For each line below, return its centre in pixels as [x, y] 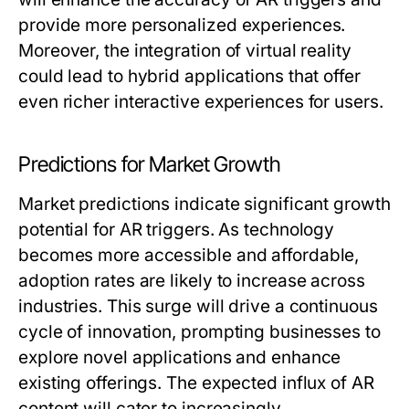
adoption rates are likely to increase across [192, 281]
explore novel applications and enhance [180, 358]
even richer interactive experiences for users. [201, 102]
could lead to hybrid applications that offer [189, 77]
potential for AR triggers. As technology [177, 230]
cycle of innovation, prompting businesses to [199, 332]
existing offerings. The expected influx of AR [196, 383]
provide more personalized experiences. [182, 26]
